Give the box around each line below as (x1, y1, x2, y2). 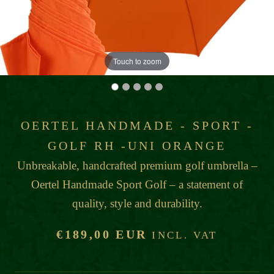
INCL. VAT (147, 229, 218, 242)
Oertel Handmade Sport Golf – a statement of (31, 178, 243, 191)
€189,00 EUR (56, 228, 147, 242)
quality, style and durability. (72, 197, 202, 210)
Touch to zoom (113, 56, 161, 66)
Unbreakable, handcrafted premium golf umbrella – (17, 159, 257, 172)
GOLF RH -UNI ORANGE (48, 139, 226, 153)
